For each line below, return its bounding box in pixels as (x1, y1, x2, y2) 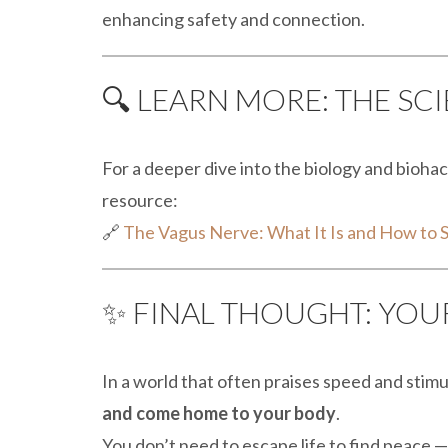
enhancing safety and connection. (102, 8, 365, 30)
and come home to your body (102, 402, 336, 424)
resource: (102, 189, 178, 211)
